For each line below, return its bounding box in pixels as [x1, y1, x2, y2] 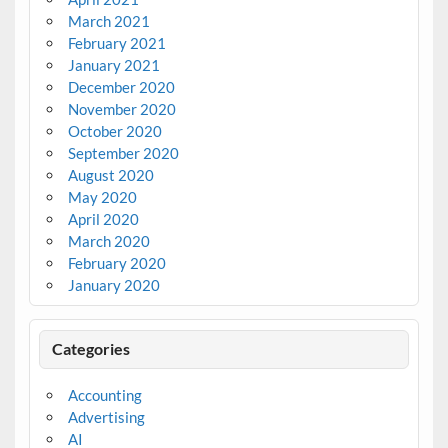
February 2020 [67, 253, 166, 272]
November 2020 [67, 99, 176, 118]
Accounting [67, 385, 142, 404]
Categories [52, 339, 131, 359]
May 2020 [67, 187, 137, 206]
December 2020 [67, 77, 175, 96]
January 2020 [67, 275, 160, 294]
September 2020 [67, 143, 179, 162]
